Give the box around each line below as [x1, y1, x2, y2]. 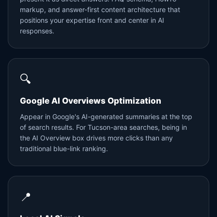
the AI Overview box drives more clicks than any [20, 134, 173, 142]
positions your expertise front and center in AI [20, 16, 164, 24]
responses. [20, 27, 54, 35]
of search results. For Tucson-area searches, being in [20, 123, 187, 131]
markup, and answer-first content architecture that [20, 5, 180, 14]
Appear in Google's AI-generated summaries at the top [20, 112, 192, 121]
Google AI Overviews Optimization [20, 96, 161, 106]
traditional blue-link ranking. [20, 144, 108, 153]
